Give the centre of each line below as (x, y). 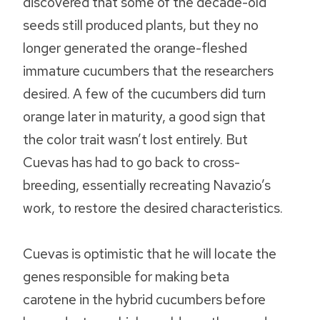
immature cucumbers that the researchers (148, 71)
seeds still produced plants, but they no (141, 25)
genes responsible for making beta (126, 277)
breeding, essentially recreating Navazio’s (147, 185)
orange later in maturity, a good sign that (144, 117)
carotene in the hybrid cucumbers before (144, 300)
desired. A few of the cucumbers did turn (144, 94)
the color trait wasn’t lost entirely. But (135, 140)
